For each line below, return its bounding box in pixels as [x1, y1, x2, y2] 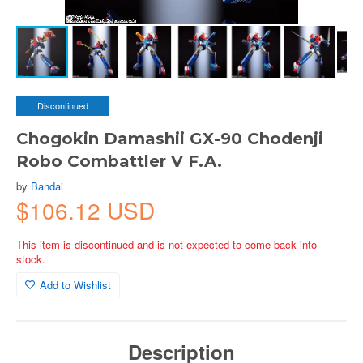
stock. [16, 251, 45, 267]
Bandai [31, 178, 63, 194]
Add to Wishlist [40, 277, 111, 293]
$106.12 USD [16, 194, 155, 226]
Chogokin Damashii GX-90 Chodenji [16, 129, 323, 148]
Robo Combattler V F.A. [16, 152, 222, 171]
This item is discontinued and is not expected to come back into [16, 237, 317, 252]
